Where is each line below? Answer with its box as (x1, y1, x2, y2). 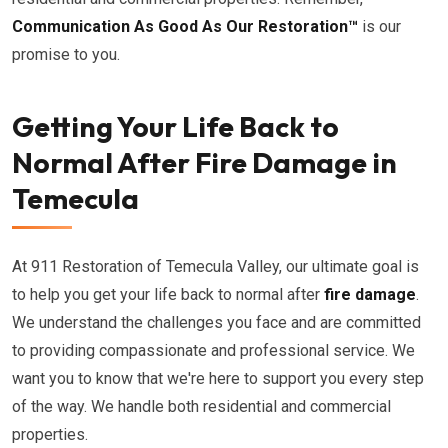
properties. (12, 425, 88, 444)
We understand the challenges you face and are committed (12, 313, 421, 332)
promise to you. (12, 45, 120, 64)
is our (358, 17, 401, 36)
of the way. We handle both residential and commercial (12, 397, 391, 416)
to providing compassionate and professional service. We (12, 341, 415, 360)
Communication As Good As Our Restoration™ (12, 17, 358, 36)
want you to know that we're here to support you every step (12, 369, 424, 388)
